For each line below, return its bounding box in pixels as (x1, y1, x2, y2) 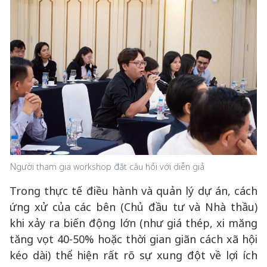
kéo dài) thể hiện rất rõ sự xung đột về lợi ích (10, 248, 257, 262)
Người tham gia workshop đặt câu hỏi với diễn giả (10, 161, 204, 172)
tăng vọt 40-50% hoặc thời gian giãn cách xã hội (10, 232, 257, 246)
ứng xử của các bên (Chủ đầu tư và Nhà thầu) (10, 200, 257, 214)
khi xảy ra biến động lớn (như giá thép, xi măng (10, 216, 257, 230)
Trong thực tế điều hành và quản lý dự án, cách (10, 184, 257, 198)
